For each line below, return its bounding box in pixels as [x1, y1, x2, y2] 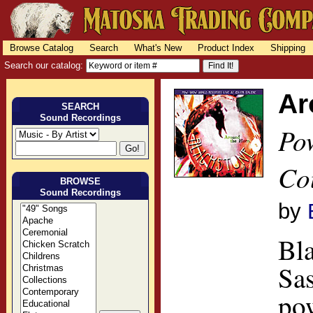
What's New [133, 43, 182, 54]
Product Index [198, 43, 255, 54]
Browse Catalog [9, 43, 73, 54]
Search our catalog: [4, 59, 86, 71]
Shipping [270, 43, 306, 54]
